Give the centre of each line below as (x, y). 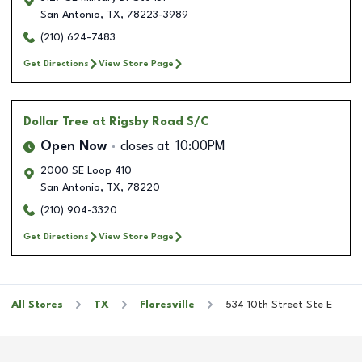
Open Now (74, 147)
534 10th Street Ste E (279, 305)
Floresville (167, 305)
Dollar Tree (56, 122)
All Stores (37, 305)
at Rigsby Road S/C (150, 122)
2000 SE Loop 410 (86, 170)
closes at (145, 147)
